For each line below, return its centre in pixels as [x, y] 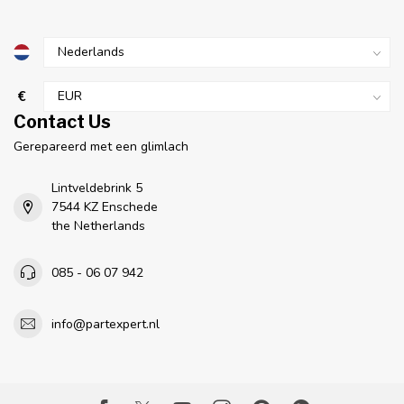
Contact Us [62, 122]
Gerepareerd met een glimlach [101, 147]
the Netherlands [98, 226]
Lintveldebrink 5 [97, 188]
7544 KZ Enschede [105, 207]
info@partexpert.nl [106, 324]
